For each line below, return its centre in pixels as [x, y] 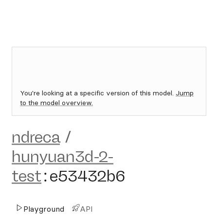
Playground [44, 209]
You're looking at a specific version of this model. [98, 93]
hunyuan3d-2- [63, 157]
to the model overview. [56, 103]
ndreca [36, 137]
